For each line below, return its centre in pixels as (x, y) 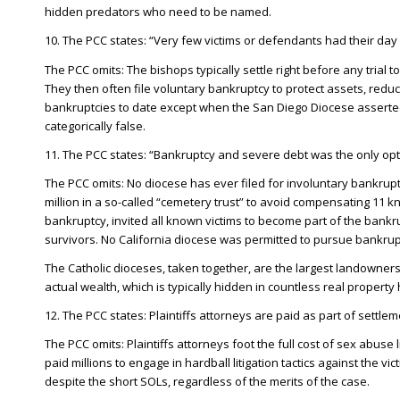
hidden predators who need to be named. (158, 12)
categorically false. (95, 125)
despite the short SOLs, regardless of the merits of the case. (207, 381)
